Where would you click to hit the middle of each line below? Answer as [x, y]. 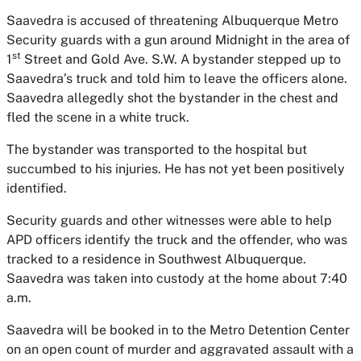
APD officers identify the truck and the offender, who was [177, 240]
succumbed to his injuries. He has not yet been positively [176, 169]
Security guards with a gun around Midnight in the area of [178, 40]
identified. [37, 188]
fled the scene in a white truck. [98, 117]
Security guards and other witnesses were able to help [169, 220]
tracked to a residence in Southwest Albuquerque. [156, 259]
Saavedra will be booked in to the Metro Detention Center [178, 330]
